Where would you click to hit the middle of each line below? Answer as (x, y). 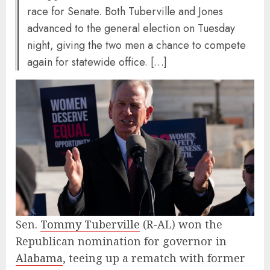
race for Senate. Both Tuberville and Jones (125, 12)
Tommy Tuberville (90, 224)
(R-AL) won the (181, 224)
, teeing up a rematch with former (154, 258)
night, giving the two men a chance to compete (137, 46)
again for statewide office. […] (97, 62)
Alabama (39, 258)
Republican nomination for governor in (121, 241)
